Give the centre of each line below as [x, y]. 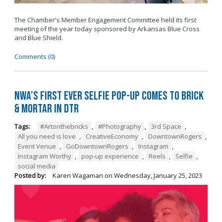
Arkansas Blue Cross [168, 29]
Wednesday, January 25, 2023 [158, 175]
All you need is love [47, 136]
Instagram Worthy [44, 156]
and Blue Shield [38, 38]
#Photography [119, 126]
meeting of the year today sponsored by [76, 29]
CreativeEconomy [112, 136]
